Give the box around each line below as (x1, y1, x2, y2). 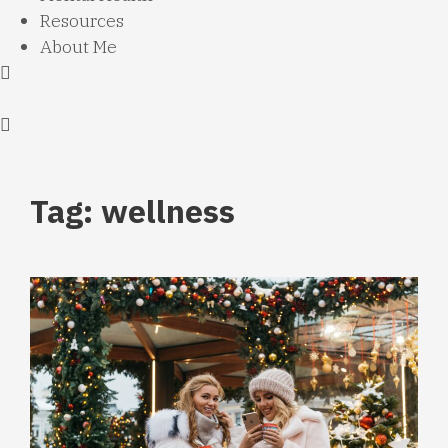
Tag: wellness (30, 190, 235, 233)
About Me (40, 35, 117, 58)
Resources (40, 9, 124, 32)
